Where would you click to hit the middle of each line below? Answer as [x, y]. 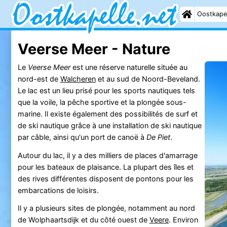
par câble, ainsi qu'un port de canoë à [82, 137]
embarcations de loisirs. [58, 190]
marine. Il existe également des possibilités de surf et [107, 113]
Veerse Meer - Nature [94, 49]
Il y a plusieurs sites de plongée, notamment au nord [106, 208]
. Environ [183, 220]
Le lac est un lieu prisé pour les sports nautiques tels [106, 90]
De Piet [158, 137]
